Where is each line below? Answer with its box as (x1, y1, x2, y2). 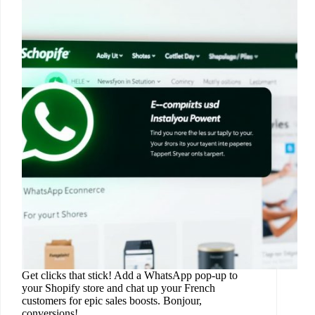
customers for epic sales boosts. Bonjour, (22, 295, 202, 307)
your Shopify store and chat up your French (22, 282, 215, 295)
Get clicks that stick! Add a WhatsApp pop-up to (22, 269, 238, 282)
